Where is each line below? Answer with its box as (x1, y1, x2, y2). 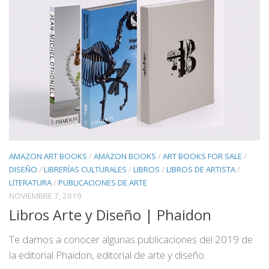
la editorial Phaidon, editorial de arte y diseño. (9, 248, 206, 262)
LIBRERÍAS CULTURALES (44, 164, 127, 175)
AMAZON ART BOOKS (9, 151, 87, 162)
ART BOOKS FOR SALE (163, 151, 242, 162)
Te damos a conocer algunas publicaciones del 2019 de (9, 232, 253, 247)
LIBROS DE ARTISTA (166, 164, 235, 175)
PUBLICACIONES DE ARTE (58, 177, 147, 189)
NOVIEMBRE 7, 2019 (9, 190, 82, 202)
